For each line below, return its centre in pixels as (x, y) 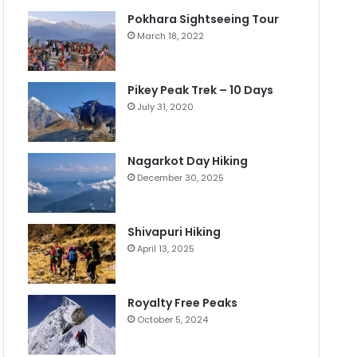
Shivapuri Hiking (175, 232)
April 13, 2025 (166, 249)
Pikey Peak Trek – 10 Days (201, 90)
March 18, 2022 (171, 36)
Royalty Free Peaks (183, 303)
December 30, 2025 (181, 178)
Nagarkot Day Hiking (188, 161)
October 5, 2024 (173, 320)
